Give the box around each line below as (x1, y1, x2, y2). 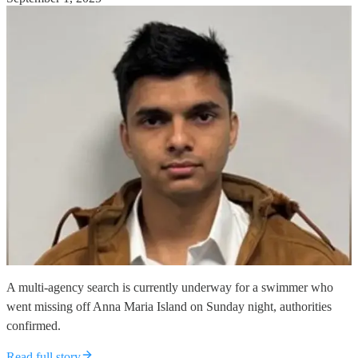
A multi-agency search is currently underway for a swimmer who (6, 280, 333, 295)
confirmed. (6, 319, 61, 333)
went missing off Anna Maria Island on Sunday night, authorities (6, 300, 332, 314)
